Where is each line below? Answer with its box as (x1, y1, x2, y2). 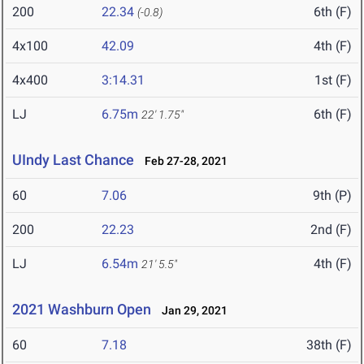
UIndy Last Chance (12, 151, 134, 169)
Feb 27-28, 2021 (137, 154, 227, 168)
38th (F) (306, 337, 352, 353)
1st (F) (314, 72, 352, 89)
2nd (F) (310, 222, 352, 238)
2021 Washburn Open (12, 301, 151, 318)
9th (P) (313, 188, 352, 204)
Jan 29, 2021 (154, 304, 227, 318)
